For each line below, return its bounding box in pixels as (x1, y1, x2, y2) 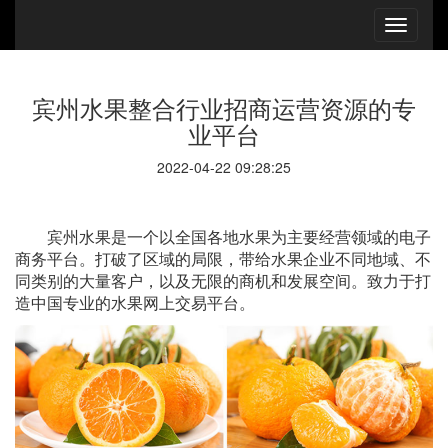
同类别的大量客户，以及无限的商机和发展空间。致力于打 (15, 273, 431, 290)
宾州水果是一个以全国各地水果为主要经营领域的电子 (47, 229, 431, 246)
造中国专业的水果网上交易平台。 (15, 295, 255, 312)
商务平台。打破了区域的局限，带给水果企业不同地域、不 (15, 251, 431, 268)
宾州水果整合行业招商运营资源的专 (32, 90, 416, 125)
